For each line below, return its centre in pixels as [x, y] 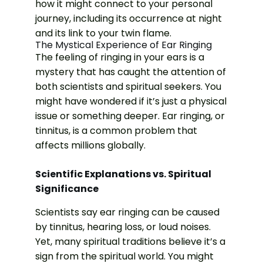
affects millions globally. [90, 145]
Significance [67, 188]
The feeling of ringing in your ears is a [120, 57]
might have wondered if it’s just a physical [131, 101]
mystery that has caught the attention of [131, 72]
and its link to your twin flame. [103, 33]
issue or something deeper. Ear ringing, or [130, 116]
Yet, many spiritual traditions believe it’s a [130, 241]
